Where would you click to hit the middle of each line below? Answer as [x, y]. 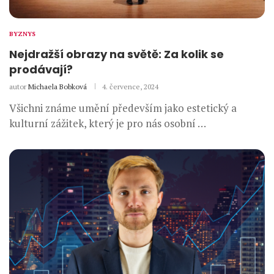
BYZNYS [22, 34]
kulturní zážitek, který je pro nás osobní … [108, 124]
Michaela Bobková [57, 87]
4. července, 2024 [130, 87]
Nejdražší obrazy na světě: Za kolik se [117, 54]
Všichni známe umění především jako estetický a [123, 108]
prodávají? [41, 70]
